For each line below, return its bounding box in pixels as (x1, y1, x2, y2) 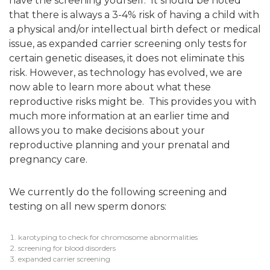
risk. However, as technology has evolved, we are (9, 67, 242, 78)
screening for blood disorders (18, 243, 116, 253)
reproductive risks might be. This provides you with (9, 96, 256, 107)
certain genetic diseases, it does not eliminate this (9, 52, 244, 64)
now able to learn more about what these (9, 81, 211, 93)
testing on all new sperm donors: (9, 201, 166, 212)
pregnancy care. (9, 154, 87, 165)
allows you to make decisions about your (9, 125, 205, 136)
